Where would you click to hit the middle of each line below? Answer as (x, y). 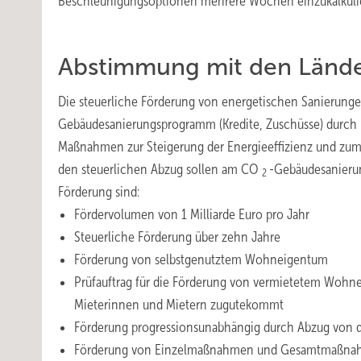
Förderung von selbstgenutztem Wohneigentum (201, 259)
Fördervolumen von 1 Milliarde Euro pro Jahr (192, 214)
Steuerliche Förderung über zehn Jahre (177, 237)
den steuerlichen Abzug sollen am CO (160, 169)
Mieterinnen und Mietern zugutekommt (179, 305)
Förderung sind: (99, 192)
